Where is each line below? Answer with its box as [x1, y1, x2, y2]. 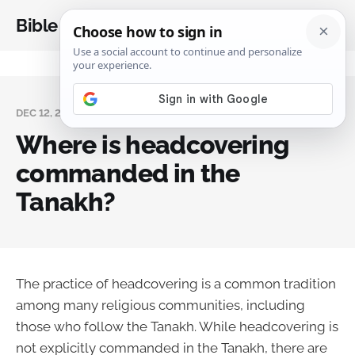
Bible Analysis [16, 15, 127, 36]
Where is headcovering [16, 130, 289, 159]
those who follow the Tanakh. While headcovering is [16, 319, 338, 334]
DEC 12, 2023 [16, 107, 81, 119]
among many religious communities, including [16, 297, 305, 313]
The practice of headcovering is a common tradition [16, 276, 336, 292]
